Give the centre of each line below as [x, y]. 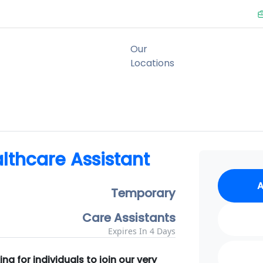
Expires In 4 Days [142, 231]
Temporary [143, 193]
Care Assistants [129, 218]
